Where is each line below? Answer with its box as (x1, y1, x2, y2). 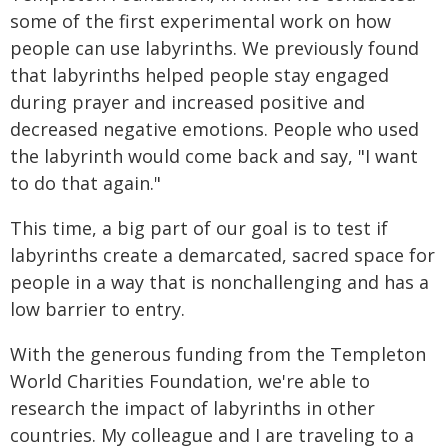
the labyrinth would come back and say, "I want (10, 144, 418, 168)
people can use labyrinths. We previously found (10, 36, 419, 60)
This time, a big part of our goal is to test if (10, 216, 388, 240)
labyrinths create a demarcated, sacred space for (10, 243, 435, 267)
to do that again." (10, 171, 161, 195)
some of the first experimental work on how (10, 9, 391, 33)
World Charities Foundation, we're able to (10, 369, 370, 393)
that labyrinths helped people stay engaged (10, 63, 389, 87)
